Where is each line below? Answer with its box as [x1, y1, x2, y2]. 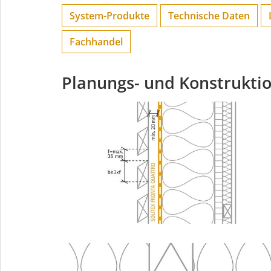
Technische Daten [168, 9, 250, 23]
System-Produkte [70, 9, 149, 23]
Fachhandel [70, 35, 123, 49]
